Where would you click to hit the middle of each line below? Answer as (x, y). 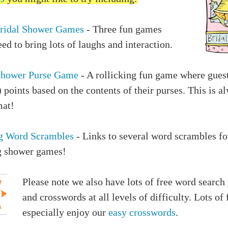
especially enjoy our (65, 212)
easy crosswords (142, 212)
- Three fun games (124, 29)
